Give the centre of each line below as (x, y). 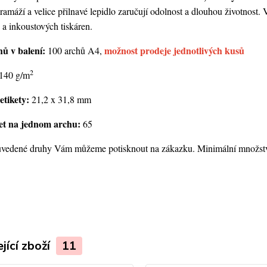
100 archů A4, (76, 50)
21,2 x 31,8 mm (61, 99)
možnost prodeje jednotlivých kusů (174, 50)
